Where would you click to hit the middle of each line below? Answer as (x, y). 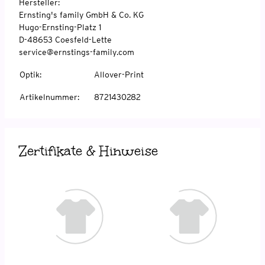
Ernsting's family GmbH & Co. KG (81, 14)
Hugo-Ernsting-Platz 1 (60, 27)
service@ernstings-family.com (77, 52)
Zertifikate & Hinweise (88, 151)
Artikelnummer (49, 97)
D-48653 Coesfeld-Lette (65, 39)
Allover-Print (119, 74)
